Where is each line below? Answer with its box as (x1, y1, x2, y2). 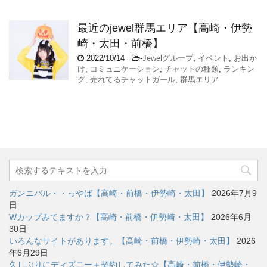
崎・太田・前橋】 (77, 38, 163, 50)
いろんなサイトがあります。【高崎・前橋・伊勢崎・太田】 (9, 236, 234, 246)
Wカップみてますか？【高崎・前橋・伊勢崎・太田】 (9, 212, 209, 222)
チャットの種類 (164, 64, 219, 74)
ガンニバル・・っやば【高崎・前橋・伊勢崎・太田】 (9, 188, 209, 198)
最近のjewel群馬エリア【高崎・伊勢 (77, 22, 252, 35)
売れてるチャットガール (90, 75, 175, 85)
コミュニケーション (90, 64, 160, 74)
